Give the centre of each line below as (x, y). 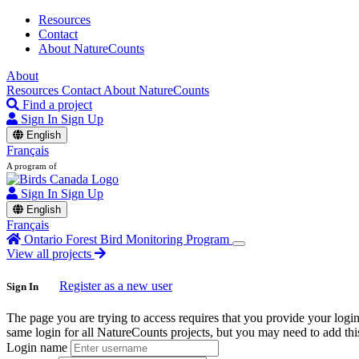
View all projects (49, 254)
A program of (32, 166)
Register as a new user (116, 286)
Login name (37, 348)
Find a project (57, 105)
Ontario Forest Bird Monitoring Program (128, 239)
